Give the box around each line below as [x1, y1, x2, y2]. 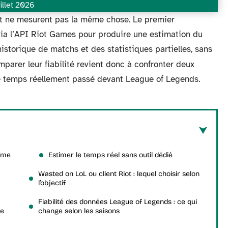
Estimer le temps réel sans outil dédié [48, 151, 173, 159]
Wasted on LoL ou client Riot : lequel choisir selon [38, 169, 199, 178]
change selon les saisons [38, 207, 120, 215]
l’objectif [38, 179, 66, 187]
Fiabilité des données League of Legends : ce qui [38, 197, 197, 206]
